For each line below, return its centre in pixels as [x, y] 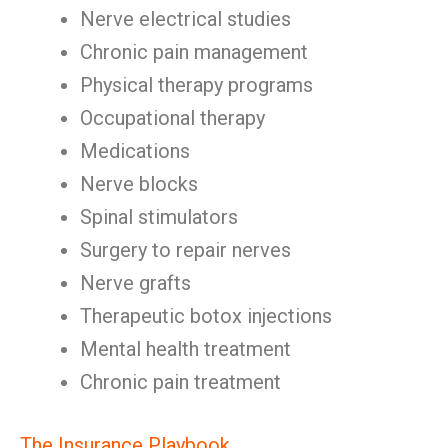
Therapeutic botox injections [206, 316]
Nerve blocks [139, 184]
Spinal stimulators [159, 217]
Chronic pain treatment [180, 382]
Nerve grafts [135, 283]
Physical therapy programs [196, 85]
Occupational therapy [172, 118]
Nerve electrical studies [185, 19]
